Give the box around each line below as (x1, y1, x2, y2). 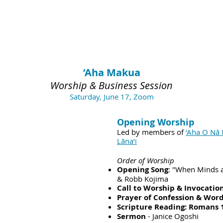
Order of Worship (117, 155, 174, 165)
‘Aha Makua (83, 66, 140, 79)
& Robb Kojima (117, 174, 168, 184)
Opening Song (117, 164, 168, 175)
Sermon (117, 211, 146, 222)
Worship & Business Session (50, 79, 173, 92)
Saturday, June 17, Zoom (69, 92, 154, 102)
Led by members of (117, 127, 186, 137)
